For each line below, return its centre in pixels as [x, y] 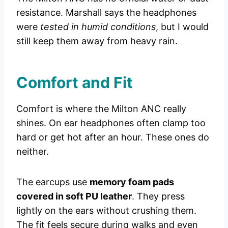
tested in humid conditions [98, 27]
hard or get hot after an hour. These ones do [113, 137]
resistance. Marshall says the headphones [106, 13]
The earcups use [53, 182]
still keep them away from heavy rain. [97, 41]
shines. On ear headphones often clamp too [111, 123]
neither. [33, 152]
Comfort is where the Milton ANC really [101, 109]
